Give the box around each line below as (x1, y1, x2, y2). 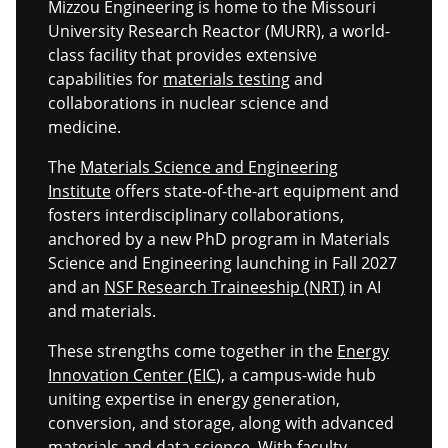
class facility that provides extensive (48, 43, 317, 66)
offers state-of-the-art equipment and (111, 179, 399, 202)
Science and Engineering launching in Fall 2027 (48, 251, 397, 274)
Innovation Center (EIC (48, 363, 216, 386)
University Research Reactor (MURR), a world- (48, 19, 390, 42)
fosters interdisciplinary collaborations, (48, 203, 344, 226)
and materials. (48, 299, 156, 322)
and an (48, 275, 104, 298)
